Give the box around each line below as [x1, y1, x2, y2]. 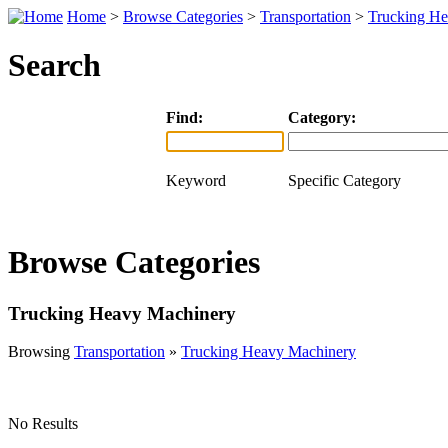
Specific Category [288, 171, 401, 189]
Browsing [8, 343, 74, 361]
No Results [8, 415, 78, 433]
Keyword [166, 171, 226, 189]
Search [8, 47, 101, 84]
